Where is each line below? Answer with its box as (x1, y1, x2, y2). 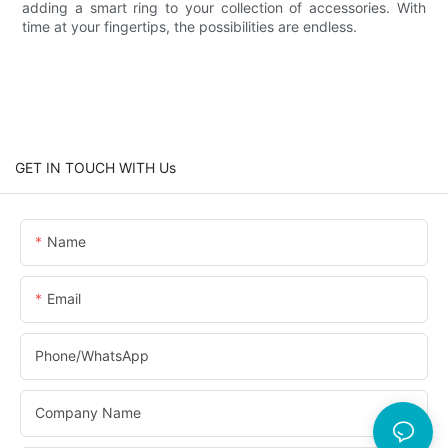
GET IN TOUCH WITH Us (15, 158, 176, 176)
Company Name (35, 403, 141, 421)
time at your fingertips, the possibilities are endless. (22, 17, 358, 35)
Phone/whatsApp (35, 346, 149, 364)
